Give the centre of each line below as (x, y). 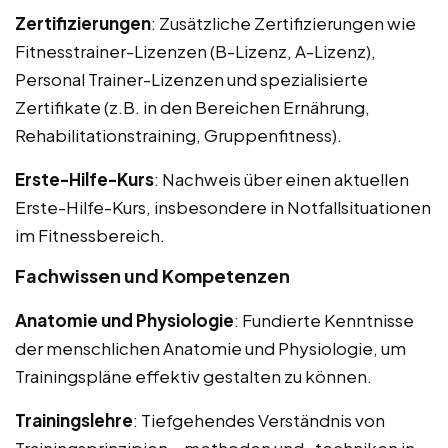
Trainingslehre (74, 419)
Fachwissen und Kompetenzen (152, 275)
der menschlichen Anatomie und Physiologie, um (210, 347)
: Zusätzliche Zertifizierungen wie (283, 22)
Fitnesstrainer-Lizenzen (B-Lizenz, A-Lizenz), (195, 50)
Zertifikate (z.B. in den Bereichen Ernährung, (192, 106)
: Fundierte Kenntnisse (324, 319)
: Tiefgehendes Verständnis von (259, 419)
